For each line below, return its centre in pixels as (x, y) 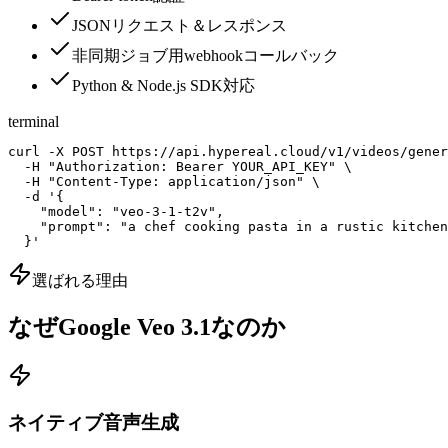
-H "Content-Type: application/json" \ (164, 181)
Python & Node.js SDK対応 (163, 85)
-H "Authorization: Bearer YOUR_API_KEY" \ (180, 166)
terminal (33, 121)
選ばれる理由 (80, 280)
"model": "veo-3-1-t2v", (116, 211)
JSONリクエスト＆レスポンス (179, 25)
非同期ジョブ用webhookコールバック (205, 55)
